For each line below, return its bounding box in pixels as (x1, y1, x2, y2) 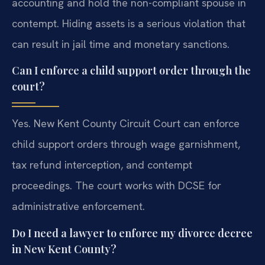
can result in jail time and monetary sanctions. (12, 37, 230, 51)
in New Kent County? (12, 241, 117, 256)
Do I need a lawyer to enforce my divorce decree (12, 225, 253, 240)
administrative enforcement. (12, 199, 145, 214)
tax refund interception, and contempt (12, 158, 192, 172)
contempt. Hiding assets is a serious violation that (12, 16, 245, 30)
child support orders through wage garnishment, (12, 137, 240, 151)
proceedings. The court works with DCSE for (12, 179, 221, 193)
